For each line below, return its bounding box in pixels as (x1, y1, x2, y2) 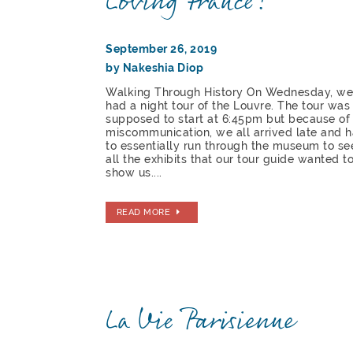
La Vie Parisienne (106, 299, 295, 343)
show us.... (106, 165, 162, 179)
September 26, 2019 (106, 42, 217, 55)
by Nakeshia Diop (106, 61, 204, 74)
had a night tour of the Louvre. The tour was (106, 98, 351, 112)
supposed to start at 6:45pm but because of (106, 112, 351, 125)
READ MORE (116, 206, 171, 218)
